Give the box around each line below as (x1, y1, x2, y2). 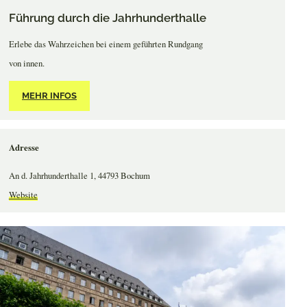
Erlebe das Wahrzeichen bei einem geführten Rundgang (8, 37, 203, 50)
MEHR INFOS (21, 90, 77, 101)
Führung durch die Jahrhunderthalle (8, 10, 206, 25)
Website (8, 188, 38, 201)
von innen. (8, 56, 45, 69)
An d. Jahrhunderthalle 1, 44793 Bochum (8, 169, 150, 182)
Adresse (8, 140, 39, 153)
